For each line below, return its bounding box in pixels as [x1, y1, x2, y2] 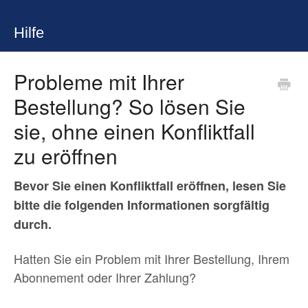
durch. [14, 215, 52, 233]
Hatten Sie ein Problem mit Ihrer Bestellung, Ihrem [14, 250, 289, 267]
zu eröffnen [14, 141, 118, 170]
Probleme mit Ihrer [14, 67, 184, 96]
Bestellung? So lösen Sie [14, 91, 245, 121]
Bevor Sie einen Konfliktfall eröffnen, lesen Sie [14, 177, 286, 195]
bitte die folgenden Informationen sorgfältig [14, 196, 269, 214]
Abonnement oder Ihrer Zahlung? [14, 268, 196, 286]
